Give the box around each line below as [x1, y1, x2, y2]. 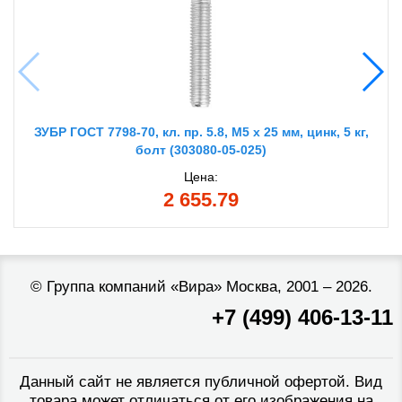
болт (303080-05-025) [135, 143, 267, 158]
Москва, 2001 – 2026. [221, 278, 372, 296]
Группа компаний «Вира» [46, 278, 222, 296]
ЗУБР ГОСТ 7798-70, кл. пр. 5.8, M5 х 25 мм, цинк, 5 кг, [33, 125, 369, 140]
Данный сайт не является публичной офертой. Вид [20, 373, 382, 391]
